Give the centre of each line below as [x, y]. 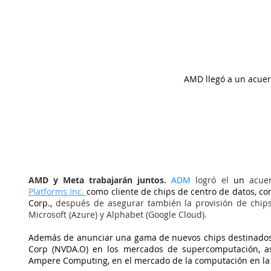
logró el [210, 180]
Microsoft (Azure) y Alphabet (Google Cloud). [118, 215]
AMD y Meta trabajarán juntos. [100, 180]
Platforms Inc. [58, 192]
